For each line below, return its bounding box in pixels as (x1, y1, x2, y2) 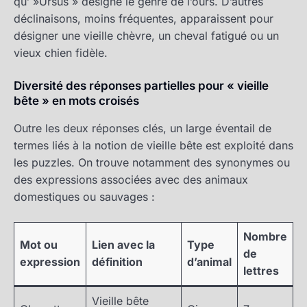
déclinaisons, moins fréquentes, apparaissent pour (14, 12, 273, 26)
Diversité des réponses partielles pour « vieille (14, 79, 269, 93)
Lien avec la (92, 238, 155, 252)
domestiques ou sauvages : (14, 190, 155, 204)
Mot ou (20, 238, 58, 252)
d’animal (187, 255, 232, 269)
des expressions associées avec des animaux (14, 173, 248, 187)
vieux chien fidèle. (14, 46, 108, 60)
